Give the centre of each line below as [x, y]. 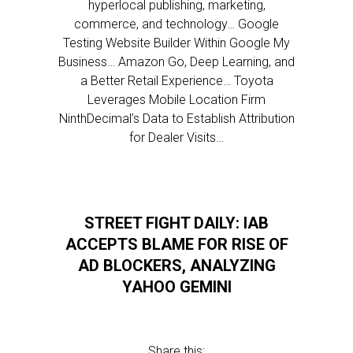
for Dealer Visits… [176, 137]
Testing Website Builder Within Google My [176, 43]
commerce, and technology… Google [176, 24]
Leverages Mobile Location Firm [176, 100]
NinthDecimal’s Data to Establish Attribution [176, 119]
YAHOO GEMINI [176, 287]
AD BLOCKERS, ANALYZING [176, 266]
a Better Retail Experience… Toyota [176, 81]
